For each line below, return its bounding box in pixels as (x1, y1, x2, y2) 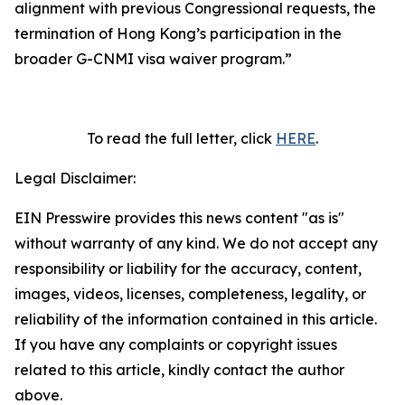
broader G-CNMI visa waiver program (14, 50, 282, 68)
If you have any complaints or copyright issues (14, 335, 337, 353)
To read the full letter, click (87, 129, 272, 147)
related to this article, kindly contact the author (14, 361, 344, 379)
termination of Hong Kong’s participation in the (14, 24, 342, 42)
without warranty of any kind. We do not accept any (14, 234, 378, 252)
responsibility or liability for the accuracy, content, (14, 259, 362, 278)
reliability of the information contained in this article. (14, 310, 377, 328)
